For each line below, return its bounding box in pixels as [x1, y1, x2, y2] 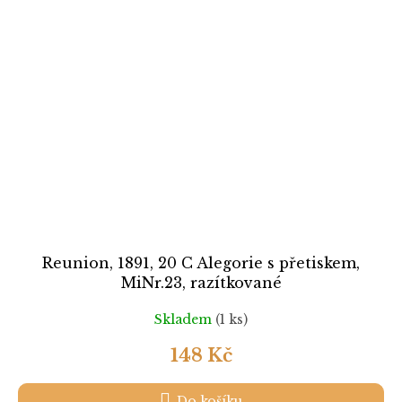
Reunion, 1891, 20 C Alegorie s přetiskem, [42, 254, 360, 273]
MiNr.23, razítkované [120, 274, 282, 293]
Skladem [154, 310, 215, 328]
